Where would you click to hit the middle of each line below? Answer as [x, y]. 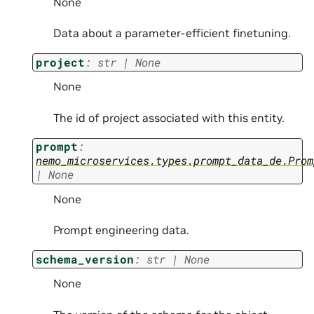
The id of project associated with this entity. [169, 117]
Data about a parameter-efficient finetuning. [172, 33]
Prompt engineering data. [121, 230]
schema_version [85, 259]
